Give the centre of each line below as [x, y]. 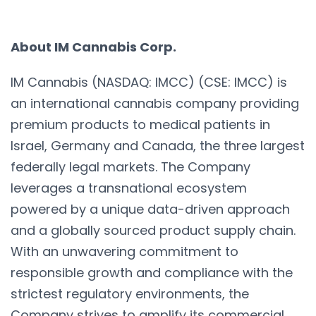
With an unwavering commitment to [124, 251]
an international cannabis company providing [155, 103]
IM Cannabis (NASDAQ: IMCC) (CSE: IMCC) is [149, 82]
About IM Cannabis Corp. [93, 47]
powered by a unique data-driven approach [150, 209]
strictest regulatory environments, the [130, 293]
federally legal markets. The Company [130, 166]
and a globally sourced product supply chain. [153, 230]
